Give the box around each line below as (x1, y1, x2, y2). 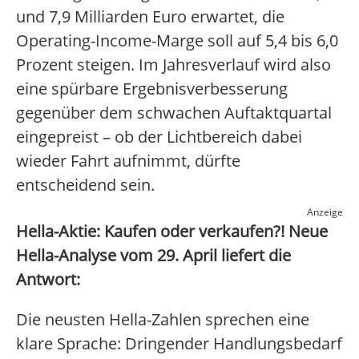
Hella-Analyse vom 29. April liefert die (16, 244, 291, 267)
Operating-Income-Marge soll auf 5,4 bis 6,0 (16, 30, 338, 52)
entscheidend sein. (16, 174, 155, 196)
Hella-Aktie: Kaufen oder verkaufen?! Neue (16, 220, 328, 243)
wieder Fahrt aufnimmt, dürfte (16, 150, 240, 172)
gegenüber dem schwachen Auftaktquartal (16, 102, 332, 124)
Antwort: (16, 268, 80, 291)
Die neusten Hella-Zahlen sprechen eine (16, 309, 309, 331)
